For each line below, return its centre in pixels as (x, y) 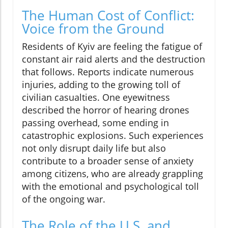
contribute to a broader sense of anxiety (108, 161)
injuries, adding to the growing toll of (101, 85)
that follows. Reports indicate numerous (108, 72)
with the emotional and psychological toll (110, 187)
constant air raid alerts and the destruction (113, 59)
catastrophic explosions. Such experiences (113, 136)
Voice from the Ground (93, 29)
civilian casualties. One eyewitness (96, 97)
